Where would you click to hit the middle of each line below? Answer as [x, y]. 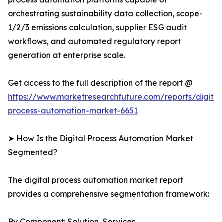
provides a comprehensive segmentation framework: [109, 194]
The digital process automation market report [96, 180]
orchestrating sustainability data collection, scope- [105, 14]
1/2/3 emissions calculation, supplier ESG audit [97, 28]
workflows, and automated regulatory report [94, 41]
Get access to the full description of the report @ [100, 83]
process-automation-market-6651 [73, 111]
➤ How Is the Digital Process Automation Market [101, 139]
